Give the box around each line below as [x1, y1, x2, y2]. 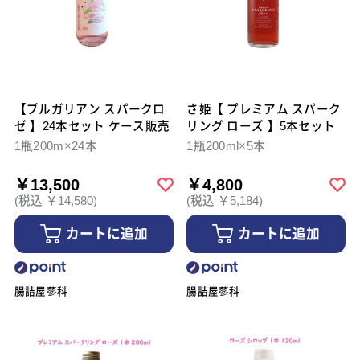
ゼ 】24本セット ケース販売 [14, 120, 170, 133]
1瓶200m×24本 [14, 140, 97, 153]
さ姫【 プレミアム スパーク [186, 103, 342, 117]
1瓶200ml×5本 [186, 140, 266, 153]
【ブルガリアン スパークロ [14, 103, 166, 117]
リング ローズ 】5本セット [186, 120, 336, 133]
